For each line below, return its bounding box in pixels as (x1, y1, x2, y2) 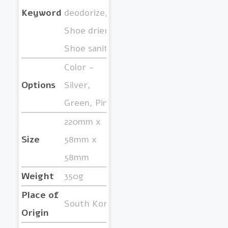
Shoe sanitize (64, 42, 119, 55)
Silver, (64, 79, 91, 92)
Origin (21, 207, 48, 219)
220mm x (64, 116, 101, 128)
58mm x (64, 133, 97, 146)
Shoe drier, (64, 24, 111, 37)
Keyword (21, 7, 62, 19)
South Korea (64, 197, 117, 210)
